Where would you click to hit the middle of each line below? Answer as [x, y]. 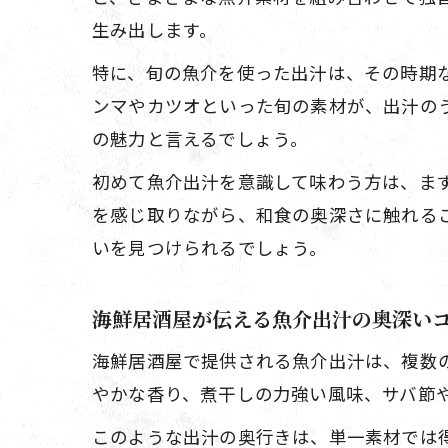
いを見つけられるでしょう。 [210, 247]
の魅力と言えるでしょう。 [200, 138]
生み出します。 [155, 29]
